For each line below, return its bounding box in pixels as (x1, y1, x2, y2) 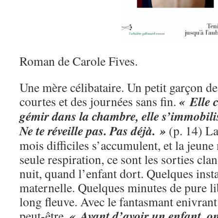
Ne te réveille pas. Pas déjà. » (19, 122, 166, 139)
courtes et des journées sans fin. (19, 93, 179, 109)
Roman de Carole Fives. (19, 53, 138, 69)
